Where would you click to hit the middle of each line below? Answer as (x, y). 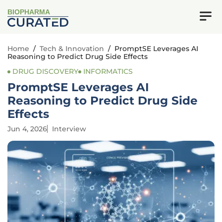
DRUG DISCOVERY (45, 71)
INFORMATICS (108, 71)
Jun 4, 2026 (27, 129)
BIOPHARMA (29, 12)
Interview (69, 129)
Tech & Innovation (72, 49)
